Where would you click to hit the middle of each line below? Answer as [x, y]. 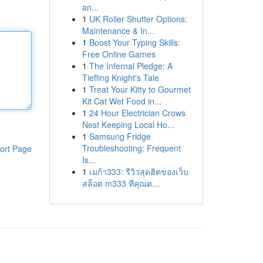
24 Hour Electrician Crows [137, 113]
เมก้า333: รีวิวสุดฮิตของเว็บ [139, 171]
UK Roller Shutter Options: [138, 19]
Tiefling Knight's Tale [120, 77]
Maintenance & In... [118, 31]
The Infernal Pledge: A [131, 66]
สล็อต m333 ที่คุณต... [120, 183]
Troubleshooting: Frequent [131, 148]
